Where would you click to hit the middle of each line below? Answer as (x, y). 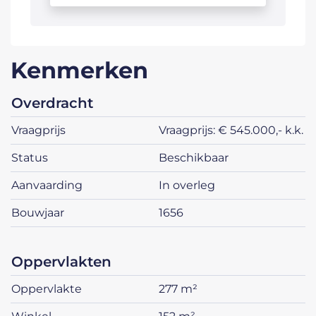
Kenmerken (79, 71)
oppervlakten (67, 262)
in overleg (189, 186)
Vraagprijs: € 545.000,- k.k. (235, 130)
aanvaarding (51, 186)
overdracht (58, 103)
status (33, 158)
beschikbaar (198, 158)
